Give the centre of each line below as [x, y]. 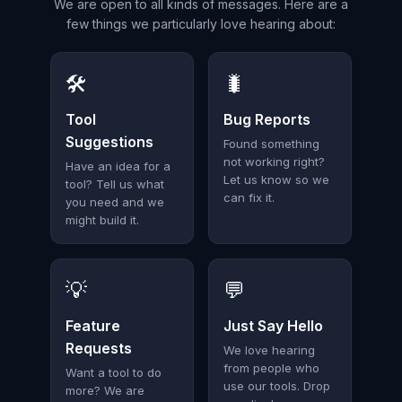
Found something [271, 144]
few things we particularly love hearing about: [201, 24]
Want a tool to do [114, 372]
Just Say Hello [273, 326]
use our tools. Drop [277, 386]
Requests [99, 348]
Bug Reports [267, 119]
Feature [93, 326]
